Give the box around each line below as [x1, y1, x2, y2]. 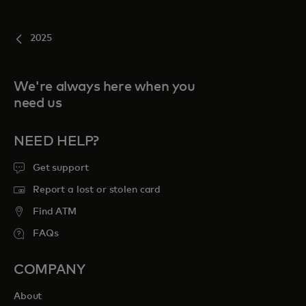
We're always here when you [14, 80, 195, 94]
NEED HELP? [14, 135, 99, 149]
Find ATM [33, 207, 76, 217]
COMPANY [14, 263, 85, 277]
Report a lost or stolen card [33, 185, 161, 195]
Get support [33, 163, 89, 173]
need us [14, 96, 62, 111]
